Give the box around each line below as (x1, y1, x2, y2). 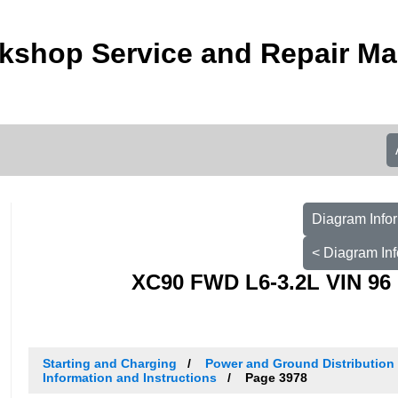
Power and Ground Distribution (204, 355, 394, 370)
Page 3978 (241, 370, 307, 385)
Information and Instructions (42, 370, 217, 385)
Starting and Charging (42, 355, 177, 370)
